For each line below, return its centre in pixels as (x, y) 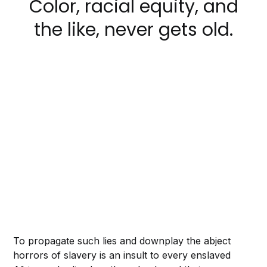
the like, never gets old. (133, 30)
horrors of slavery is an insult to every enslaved (122, 255)
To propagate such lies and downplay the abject (122, 240)
